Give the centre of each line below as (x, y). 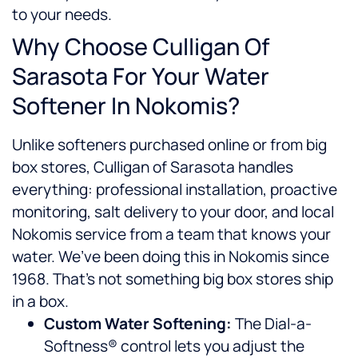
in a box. (40, 302)
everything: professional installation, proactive (175, 190)
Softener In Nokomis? (126, 106)
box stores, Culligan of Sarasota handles (153, 167)
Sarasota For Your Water (141, 76)
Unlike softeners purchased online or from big (169, 145)
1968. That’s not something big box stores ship (173, 279)
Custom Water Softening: (138, 324)
